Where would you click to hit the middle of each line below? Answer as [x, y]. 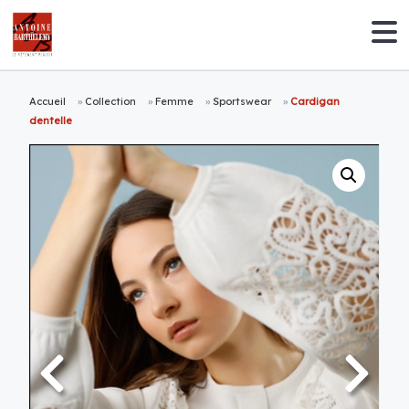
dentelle [51, 121]
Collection [111, 101]
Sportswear [242, 101]
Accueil [48, 101]
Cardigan [315, 101]
